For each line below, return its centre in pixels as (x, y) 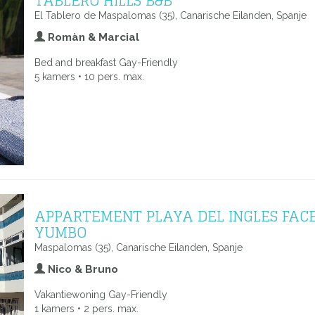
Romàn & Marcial (92, 37)
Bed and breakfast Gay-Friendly (106, 63)
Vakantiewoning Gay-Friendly (101, 295)
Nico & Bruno (82, 269)
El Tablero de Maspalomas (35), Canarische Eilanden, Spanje (171, 15)
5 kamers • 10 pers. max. (89, 77)
